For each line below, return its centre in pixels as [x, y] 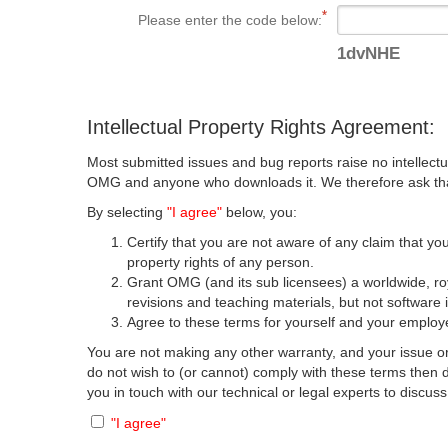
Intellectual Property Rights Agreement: [261, 127]
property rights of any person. [221, 262]
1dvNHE [369, 53]
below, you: [260, 212]
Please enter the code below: [230, 20]
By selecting [127, 212]
